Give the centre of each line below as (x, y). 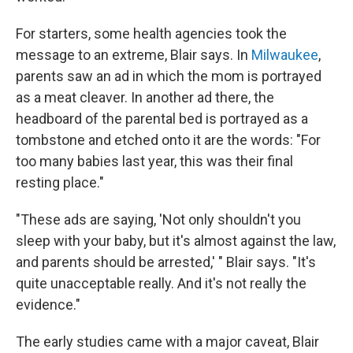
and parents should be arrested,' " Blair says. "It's (166, 262)
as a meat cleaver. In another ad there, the (145, 97)
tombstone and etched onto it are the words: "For (168, 139)
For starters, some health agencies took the (151, 33)
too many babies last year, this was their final (154, 161)
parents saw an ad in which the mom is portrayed (169, 76)
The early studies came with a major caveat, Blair (167, 341)
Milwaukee (285, 54)
